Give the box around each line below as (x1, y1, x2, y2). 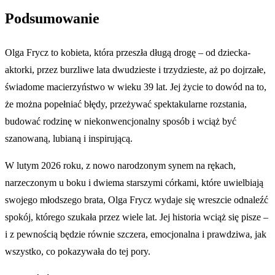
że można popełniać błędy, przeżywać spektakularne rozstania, (5, 98, 247, 109)
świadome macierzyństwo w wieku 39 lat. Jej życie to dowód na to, (5, 81, 266, 92)
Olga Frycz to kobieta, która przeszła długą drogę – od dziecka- (5, 47, 250, 58)
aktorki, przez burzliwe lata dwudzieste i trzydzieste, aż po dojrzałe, (5, 64, 266, 75)
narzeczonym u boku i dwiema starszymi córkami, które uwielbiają (5, 177, 263, 188)
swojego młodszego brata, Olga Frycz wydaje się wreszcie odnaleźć (5, 194, 268, 205)
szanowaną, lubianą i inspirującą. (5, 133, 133, 144)
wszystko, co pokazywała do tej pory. (5, 246, 150, 257)
